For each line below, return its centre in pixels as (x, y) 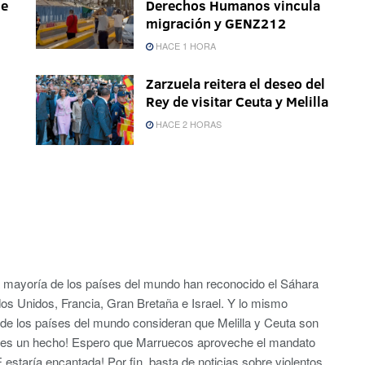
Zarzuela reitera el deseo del (235, 84)
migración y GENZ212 (216, 24)
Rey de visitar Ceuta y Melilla (237, 102)
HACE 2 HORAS (187, 124)
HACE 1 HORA (185, 46)
